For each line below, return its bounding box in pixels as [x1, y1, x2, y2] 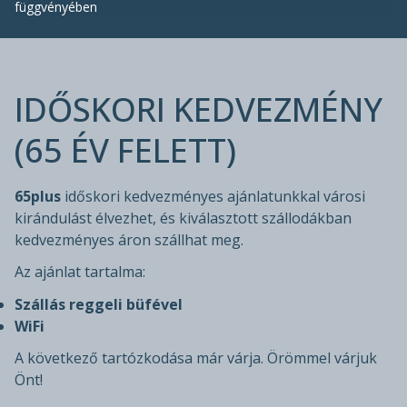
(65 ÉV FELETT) [15, 128, 236, 174]
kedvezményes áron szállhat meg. [15, 230, 243, 251]
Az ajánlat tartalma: [15, 262, 145, 283]
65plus [15, 186, 61, 207]
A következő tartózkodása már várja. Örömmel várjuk [15, 347, 377, 368]
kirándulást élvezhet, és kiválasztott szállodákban [15, 208, 352, 229]
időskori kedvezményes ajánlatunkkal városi [61, 186, 365, 207]
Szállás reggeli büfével [15, 293, 183, 314]
